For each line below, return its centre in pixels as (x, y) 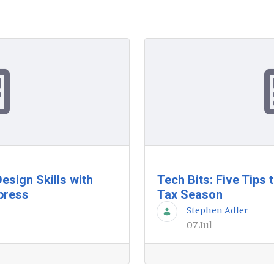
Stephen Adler (217, 209)
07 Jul (199, 224)
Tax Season (190, 194)
